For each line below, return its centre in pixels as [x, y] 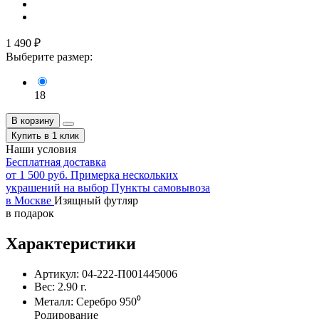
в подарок [30, 213]
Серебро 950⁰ [109, 301]
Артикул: [58, 273]
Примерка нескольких [124, 174]
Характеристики [71, 243]
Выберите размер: [49, 56]
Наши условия [41, 149]
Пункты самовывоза [161, 187]
